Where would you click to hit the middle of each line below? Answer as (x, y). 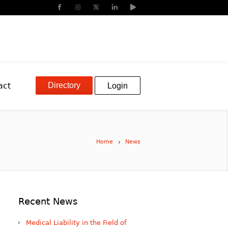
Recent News (48, 201)
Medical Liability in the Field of (76, 223)
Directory (64, 85)
